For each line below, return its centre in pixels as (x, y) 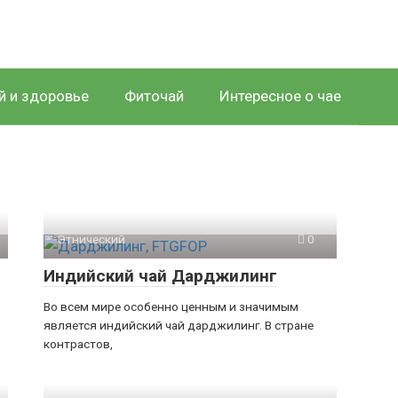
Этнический (91, 239)
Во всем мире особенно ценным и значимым (171, 306)
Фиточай (154, 96)
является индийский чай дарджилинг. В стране (179, 325)
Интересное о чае (280, 96)
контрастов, (78, 344)
